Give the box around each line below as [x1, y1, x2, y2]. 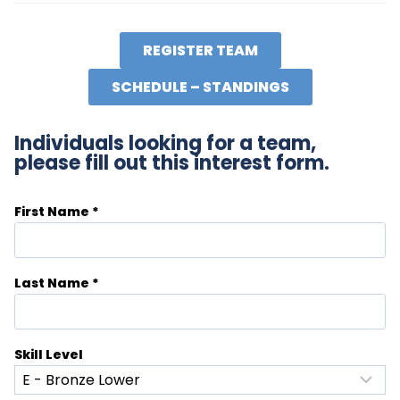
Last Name [14, 273, 92, 292]
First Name [14, 203, 92, 221]
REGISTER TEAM [142, 40, 258, 62]
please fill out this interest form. [14, 149, 329, 178]
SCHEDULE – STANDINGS [111, 77, 289, 98]
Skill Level [14, 345, 83, 363]
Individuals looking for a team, [14, 129, 316, 158]
